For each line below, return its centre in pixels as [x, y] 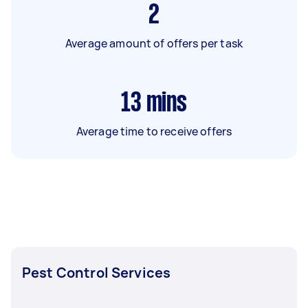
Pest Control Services [97, 272]
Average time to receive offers [154, 131]
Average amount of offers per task [154, 43]
